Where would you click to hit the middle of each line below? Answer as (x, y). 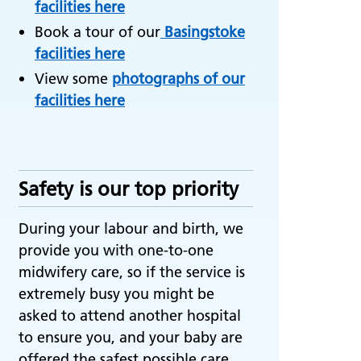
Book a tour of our (98, 32)
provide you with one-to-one (116, 250)
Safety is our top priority (129, 189)
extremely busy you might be (116, 294)
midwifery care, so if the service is (132, 272)
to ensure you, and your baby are (131, 337)
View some (73, 79)
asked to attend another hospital (130, 315)
